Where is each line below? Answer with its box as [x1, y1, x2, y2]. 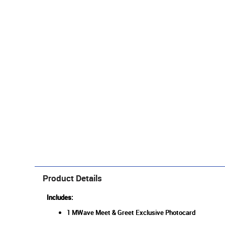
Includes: [46, 193, 74, 202]
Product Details [42, 172, 102, 184]
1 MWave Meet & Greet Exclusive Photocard [66, 208, 197, 217]
